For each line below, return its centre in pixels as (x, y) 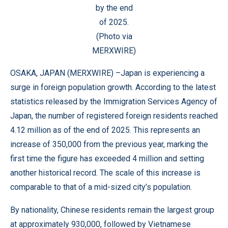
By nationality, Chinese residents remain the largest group (112, 210)
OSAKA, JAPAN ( (40, 73)
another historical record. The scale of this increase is (105, 173)
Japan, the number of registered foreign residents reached (114, 116)
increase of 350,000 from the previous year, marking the (109, 144)
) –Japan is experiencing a (158, 73)
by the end (114, 8)
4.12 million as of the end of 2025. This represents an (105, 130)
